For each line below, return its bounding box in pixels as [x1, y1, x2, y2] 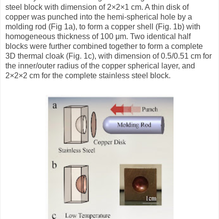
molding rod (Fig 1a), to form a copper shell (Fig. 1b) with [5, 22, 200, 31]
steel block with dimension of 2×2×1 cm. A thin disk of [5, 2, 189, 11]
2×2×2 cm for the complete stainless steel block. [5, 71, 171, 80]
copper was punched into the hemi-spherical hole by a [5, 12, 192, 21]
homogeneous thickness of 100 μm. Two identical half [5, 32, 191, 41]
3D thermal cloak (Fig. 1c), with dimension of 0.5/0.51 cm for [5, 51, 212, 60]
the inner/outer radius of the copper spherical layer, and [5, 61, 195, 70]
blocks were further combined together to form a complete [5, 42, 203, 50]
